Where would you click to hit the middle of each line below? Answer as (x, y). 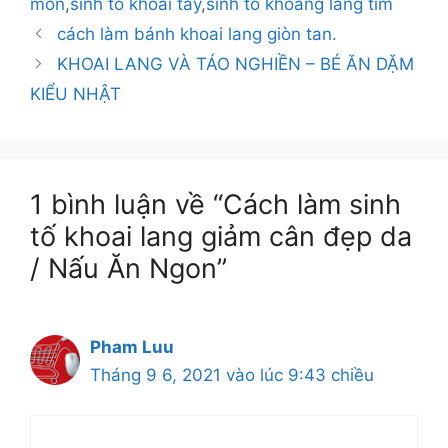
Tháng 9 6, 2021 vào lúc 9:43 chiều (232, 374)
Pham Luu (132, 346)
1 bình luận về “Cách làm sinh (215, 204)
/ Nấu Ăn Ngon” (128, 268)
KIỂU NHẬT (75, 93)
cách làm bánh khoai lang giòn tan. (197, 33)
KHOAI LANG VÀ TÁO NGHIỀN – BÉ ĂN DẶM (236, 63)
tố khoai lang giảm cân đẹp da (221, 236)
